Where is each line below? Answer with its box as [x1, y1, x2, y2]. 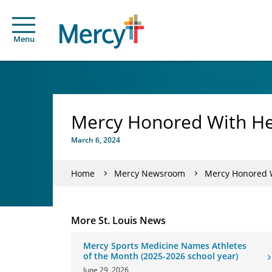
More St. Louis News [71, 214, 166, 227]
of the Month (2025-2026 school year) [83, 250, 238, 262]
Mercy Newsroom [114, 167, 185, 179]
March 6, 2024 [71, 135, 120, 145]
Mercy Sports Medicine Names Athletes [83, 240, 246, 251]
